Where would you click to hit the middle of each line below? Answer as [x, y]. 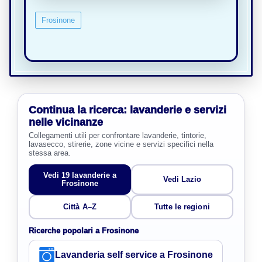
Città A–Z [80, 206]
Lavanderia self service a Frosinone [134, 255]
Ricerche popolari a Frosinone [84, 230]
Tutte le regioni [182, 206]
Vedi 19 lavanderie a [80, 175]
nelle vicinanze [66, 122]
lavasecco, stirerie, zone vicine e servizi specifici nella [121, 144]
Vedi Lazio [182, 179]
